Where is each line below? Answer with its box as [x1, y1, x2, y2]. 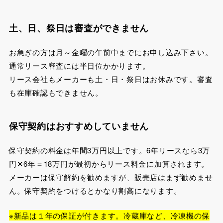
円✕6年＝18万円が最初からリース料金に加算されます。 [8, 158, 210, 169]
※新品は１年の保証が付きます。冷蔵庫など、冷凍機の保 [8, 210, 210, 221]
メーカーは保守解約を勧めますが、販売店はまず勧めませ [8, 172, 213, 183]
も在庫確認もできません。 [8, 87, 103, 98]
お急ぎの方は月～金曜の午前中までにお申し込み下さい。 [8, 47, 213, 58]
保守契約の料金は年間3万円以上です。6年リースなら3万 [8, 145, 211, 156]
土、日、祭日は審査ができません [8, 21, 149, 34]
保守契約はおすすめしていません [8, 119, 149, 132]
